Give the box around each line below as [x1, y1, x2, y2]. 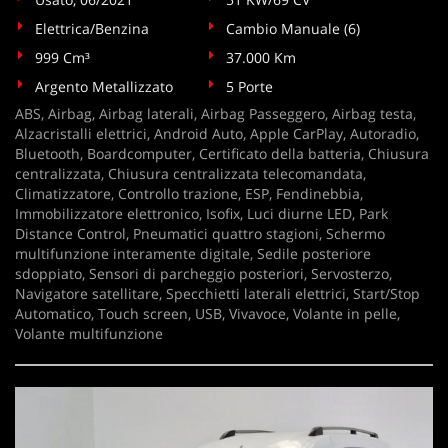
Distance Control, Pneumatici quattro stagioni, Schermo [15, 224, 385, 243]
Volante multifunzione [15, 324, 163, 343]
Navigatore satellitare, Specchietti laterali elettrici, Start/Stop [15, 284, 420, 303]
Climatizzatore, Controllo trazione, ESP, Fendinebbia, [15, 184, 363, 203]
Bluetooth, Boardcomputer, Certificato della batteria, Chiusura [15, 144, 429, 163]
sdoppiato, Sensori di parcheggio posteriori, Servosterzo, [15, 264, 392, 283]
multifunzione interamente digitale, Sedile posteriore [15, 244, 371, 263]
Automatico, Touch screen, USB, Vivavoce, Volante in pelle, [15, 304, 400, 323]
